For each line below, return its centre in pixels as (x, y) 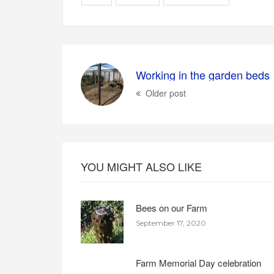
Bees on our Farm (172, 208)
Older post (166, 93)
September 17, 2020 (171, 223)
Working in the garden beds (203, 75)
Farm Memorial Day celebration (199, 263)
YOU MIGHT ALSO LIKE (142, 167)
